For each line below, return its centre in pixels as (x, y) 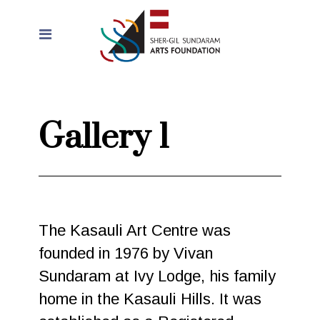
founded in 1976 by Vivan (126, 253)
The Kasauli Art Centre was (135, 230)
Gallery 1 (104, 138)
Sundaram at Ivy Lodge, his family (157, 276)
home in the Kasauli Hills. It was (150, 299)
